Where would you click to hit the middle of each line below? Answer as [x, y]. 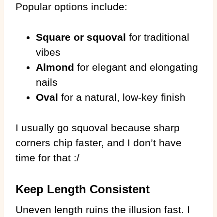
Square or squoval [81, 37]
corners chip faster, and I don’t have [99, 142]
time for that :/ [47, 157]
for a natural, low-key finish [122, 97]
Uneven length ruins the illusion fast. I [103, 209]
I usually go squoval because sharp [98, 127]
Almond [55, 67]
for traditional [158, 37]
